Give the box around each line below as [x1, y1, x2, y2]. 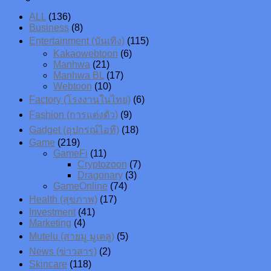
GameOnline [53, 181, 108, 192]
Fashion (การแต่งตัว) [29, 109, 118, 120]
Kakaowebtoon [53, 48, 118, 59]
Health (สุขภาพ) [29, 194, 97, 205]
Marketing [29, 218, 71, 229]
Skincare [29, 259, 67, 270]
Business [29, 22, 69, 33]
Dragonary [77, 170, 123, 181]
